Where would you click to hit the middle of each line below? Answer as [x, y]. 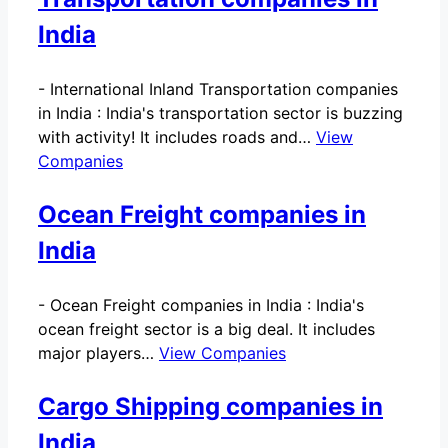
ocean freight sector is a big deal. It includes [206, 328]
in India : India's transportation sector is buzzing [220, 112]
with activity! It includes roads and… [177, 136]
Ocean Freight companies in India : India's [207, 304]
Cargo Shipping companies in [210, 406]
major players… [98, 352]
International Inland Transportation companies [224, 88]
